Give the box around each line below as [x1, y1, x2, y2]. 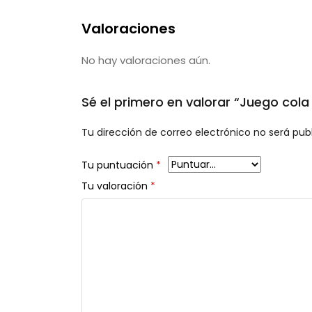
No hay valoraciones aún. [81, 53, 210, 68]
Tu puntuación [81, 158, 156, 173]
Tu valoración [81, 179, 150, 194]
